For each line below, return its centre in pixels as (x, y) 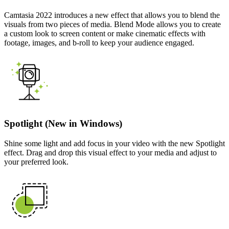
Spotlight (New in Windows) (63, 124)
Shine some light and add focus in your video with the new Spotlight (114, 144)
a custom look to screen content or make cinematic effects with (105, 33)
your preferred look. (36, 162)
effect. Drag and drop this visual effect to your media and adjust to (110, 153)
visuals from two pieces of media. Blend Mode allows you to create (112, 24)
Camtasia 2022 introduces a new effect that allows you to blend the (112, 15)
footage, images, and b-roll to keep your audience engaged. (99, 42)
